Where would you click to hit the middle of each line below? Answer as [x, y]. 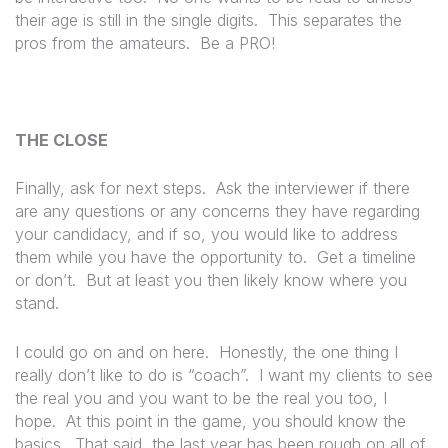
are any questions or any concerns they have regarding [217, 211]
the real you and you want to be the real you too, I [201, 397]
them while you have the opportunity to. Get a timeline [215, 257]
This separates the [335, 19]
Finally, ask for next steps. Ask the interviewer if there [212, 188]
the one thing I [345, 351]
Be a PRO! [237, 42]
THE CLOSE [61, 139]
